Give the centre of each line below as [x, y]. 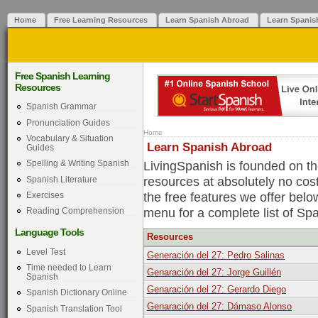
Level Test [45, 251]
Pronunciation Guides [68, 122]
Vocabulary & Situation [70, 138]
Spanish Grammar [61, 106]
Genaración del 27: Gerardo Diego [216, 289]
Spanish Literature [61, 179]
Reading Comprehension [75, 211]
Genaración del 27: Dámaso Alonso [219, 306]
